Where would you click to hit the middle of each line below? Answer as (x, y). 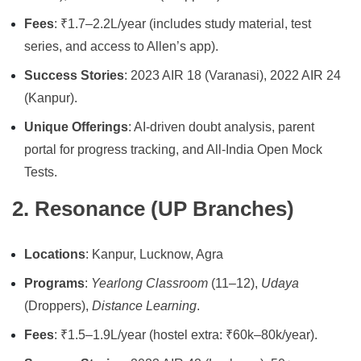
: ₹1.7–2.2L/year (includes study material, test (183, 24)
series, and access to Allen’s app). (121, 47)
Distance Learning (144, 306)
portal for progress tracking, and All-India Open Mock (173, 150)
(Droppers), (58, 306)
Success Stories (74, 76)
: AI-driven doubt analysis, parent (221, 127)
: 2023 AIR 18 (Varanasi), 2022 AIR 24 (232, 76)
